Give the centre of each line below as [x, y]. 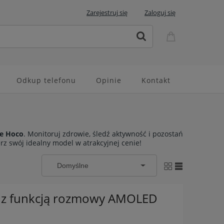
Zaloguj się [160, 12]
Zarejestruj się [107, 12]
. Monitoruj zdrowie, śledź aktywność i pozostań [103, 134]
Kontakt [156, 80]
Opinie [108, 80]
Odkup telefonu [46, 80]
